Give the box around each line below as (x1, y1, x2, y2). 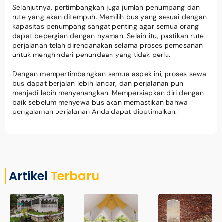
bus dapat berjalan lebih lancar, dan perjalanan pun (12, 78, 184, 88)
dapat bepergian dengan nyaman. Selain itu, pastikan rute (12, 31, 204, 40)
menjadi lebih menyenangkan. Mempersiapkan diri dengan (12, 88, 204, 97)
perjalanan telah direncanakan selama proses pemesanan (12, 40, 203, 50)
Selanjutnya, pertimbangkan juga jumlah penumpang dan (12, 2, 200, 12)
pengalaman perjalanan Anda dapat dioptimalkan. (12, 107, 177, 116)
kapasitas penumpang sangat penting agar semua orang (12, 21, 199, 31)
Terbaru (51, 167, 99, 184)
